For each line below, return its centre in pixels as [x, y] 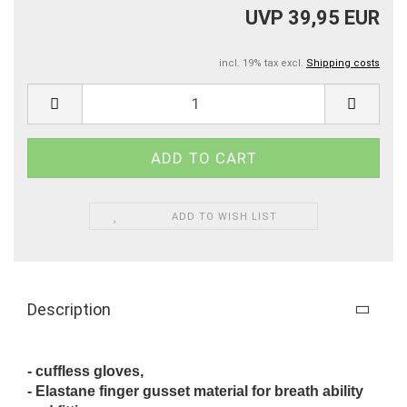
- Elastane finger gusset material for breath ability [195, 391]
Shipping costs [343, 63]
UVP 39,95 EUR [313, 17]
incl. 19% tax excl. [263, 63]
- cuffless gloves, [85, 371]
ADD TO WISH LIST [225, 216]
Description [69, 309]
